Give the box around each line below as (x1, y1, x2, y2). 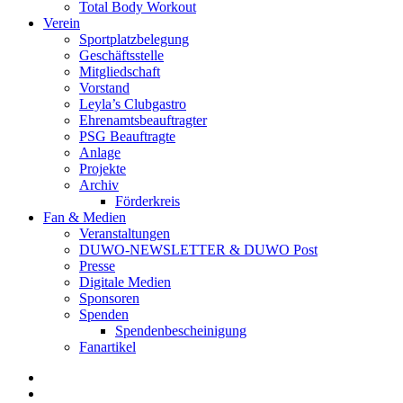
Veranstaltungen (79, 225, 170, 241)
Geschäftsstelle (79, 47, 164, 63)
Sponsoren (79, 290, 139, 306)
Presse (79, 257, 115, 273)
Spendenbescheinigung (115, 322, 246, 338)
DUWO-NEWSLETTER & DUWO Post (79, 241, 318, 257)
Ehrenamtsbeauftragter (79, 112, 207, 128)
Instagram (42, 384, 98, 400)
